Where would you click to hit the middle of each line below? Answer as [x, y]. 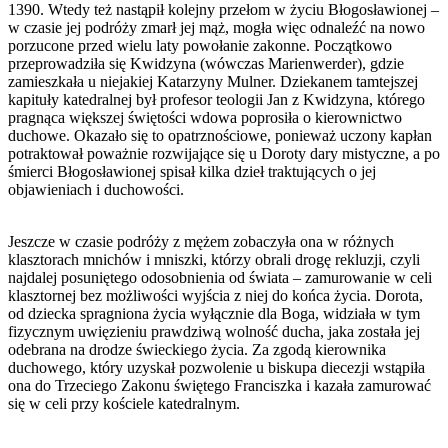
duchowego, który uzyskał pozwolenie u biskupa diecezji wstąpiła [216, 367]
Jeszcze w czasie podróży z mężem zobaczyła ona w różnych [201, 241]
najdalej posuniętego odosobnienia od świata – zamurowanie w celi [220, 277]
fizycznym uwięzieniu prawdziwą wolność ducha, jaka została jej [214, 331]
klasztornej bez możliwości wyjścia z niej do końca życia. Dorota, [215, 295]
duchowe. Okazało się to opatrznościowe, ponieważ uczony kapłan [220, 135]
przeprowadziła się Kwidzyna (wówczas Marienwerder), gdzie [206, 63]
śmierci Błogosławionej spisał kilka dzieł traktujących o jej [192, 171]
